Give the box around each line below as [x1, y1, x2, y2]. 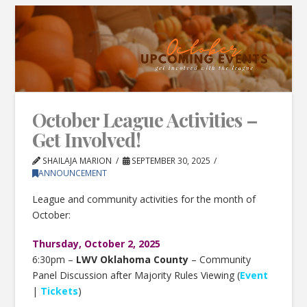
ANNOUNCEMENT [38, 167, 108, 179]
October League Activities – [32, 106, 258, 132]
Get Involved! [32, 126, 140, 152]
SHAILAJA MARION [40, 154, 112, 167]
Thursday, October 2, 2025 [32, 236, 161, 250]
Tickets [40, 284, 79, 297]
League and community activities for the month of [32, 193, 256, 206]
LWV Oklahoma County [76, 252, 189, 266]
